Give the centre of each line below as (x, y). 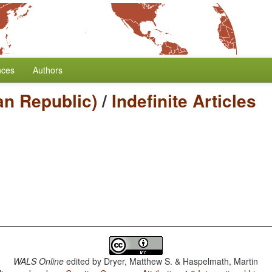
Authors (48, 70)
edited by (84, 261)
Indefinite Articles (184, 100)
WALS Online (39, 261)
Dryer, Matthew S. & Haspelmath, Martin (181, 261)
